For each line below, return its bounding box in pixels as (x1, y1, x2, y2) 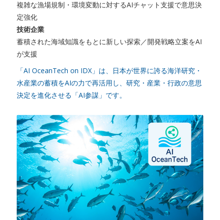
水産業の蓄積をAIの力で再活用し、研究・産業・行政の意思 (16, 78, 202, 87)
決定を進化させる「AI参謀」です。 (16, 90, 126, 100)
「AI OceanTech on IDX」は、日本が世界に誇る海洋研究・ (16, 65, 202, 75)
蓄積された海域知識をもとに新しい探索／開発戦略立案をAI (16, 37, 202, 47)
